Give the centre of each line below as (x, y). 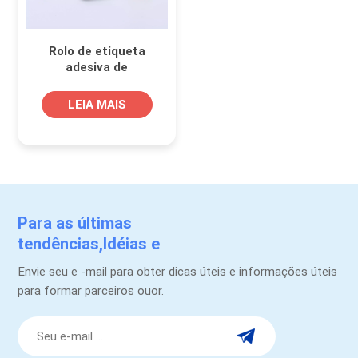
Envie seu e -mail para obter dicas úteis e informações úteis (178, 271)
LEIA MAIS (97, 105)
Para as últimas (75, 223)
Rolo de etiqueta (97, 52)
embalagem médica (97, 84)
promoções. (64, 265)
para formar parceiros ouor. (91, 290)
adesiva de (97, 68)
